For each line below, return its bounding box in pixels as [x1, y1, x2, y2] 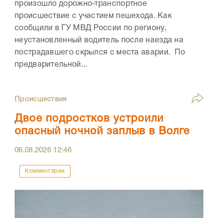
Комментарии [25, 168, 65, 174]
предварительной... [15, 61, 88, 69]
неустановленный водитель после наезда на [15, 37, 183, 44]
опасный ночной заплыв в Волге [15, 127, 190, 137]
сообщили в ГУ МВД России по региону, [15, 25, 166, 32]
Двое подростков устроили [15, 114, 163, 124]
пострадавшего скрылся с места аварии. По [15, 49, 185, 56]
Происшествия [15, 96, 67, 103]
